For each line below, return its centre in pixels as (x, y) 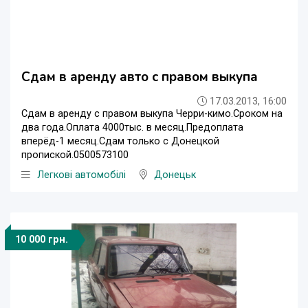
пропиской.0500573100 (75, 155)
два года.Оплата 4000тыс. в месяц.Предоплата (132, 128)
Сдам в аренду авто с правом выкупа (140, 77)
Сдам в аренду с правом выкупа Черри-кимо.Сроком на (152, 114)
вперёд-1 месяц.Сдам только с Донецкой (120, 142)
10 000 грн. (42, 240)
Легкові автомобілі (81, 175)
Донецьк (175, 175)
